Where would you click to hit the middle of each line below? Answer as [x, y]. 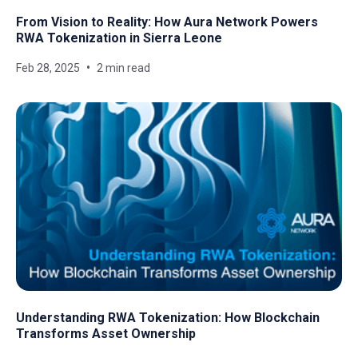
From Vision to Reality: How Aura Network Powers [167, 22]
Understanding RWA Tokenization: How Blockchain [168, 318]
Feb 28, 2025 [48, 68]
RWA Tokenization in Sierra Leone [119, 38]
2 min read [123, 68]
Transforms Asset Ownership [106, 334]
